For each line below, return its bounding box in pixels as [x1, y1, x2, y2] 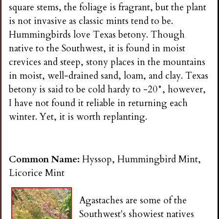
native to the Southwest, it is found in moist [9, 42, 186, 55]
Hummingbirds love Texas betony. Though [9, 28, 185, 42]
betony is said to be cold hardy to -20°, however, [9, 83, 206, 96]
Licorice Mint [9, 166, 65, 179]
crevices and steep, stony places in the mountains [9, 56, 206, 69]
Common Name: [9, 153, 83, 166]
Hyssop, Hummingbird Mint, [82, 153, 201, 166]
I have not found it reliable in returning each [9, 97, 188, 110]
